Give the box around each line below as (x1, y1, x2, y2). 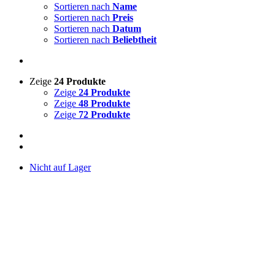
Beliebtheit (112, 34, 157, 45)
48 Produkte (79, 98, 130, 109)
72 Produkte (79, 109, 130, 120)
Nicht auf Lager (29, 162, 91, 172)
